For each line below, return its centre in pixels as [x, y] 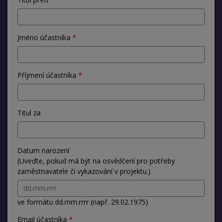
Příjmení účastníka [47, 75]
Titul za [29, 112]
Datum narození [43, 150]
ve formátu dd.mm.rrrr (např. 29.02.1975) [83, 202]
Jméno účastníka [44, 37]
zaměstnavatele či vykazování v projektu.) [84, 171]
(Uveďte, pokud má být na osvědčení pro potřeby [96, 161]
